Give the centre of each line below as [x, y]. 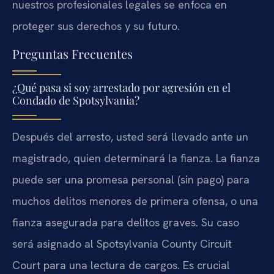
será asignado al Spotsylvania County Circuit [122, 244]
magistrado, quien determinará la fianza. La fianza [136, 158]
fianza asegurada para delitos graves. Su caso [126, 223]
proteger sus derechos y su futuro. [96, 26]
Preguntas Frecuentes [72, 54]
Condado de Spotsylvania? [76, 101]
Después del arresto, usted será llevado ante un [130, 137]
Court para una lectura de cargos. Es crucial [121, 265]
